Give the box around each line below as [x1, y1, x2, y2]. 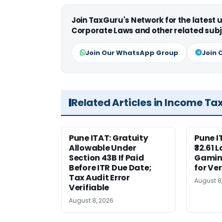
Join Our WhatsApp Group [85, 48, 178, 57]
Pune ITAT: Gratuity [69, 132, 148, 144]
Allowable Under [69, 142, 136, 154]
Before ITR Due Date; [69, 162, 152, 173]
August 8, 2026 [69, 196, 113, 205]
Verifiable [69, 182, 110, 193]
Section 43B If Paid [69, 152, 144, 164]
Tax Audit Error [69, 172, 130, 183]
